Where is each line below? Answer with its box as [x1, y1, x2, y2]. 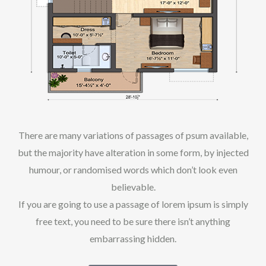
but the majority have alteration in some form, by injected [17, 147, 249, 158]
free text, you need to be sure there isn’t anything [36, 216, 230, 227]
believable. [110, 181, 156, 192]
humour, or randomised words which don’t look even [28, 164, 237, 175]
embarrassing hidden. [90, 233, 176, 244]
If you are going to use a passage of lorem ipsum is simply [18, 198, 248, 210]
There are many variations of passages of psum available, [18, 129, 248, 141]
